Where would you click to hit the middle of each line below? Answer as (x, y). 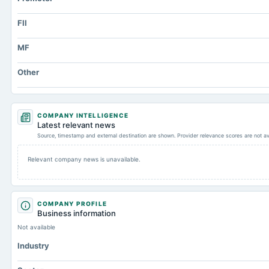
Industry (33, 246)
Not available (36, 227)
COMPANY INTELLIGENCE (83, 115)
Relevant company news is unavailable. (84, 159)
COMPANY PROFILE (72, 204)
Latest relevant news (76, 125)
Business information (77, 213)
